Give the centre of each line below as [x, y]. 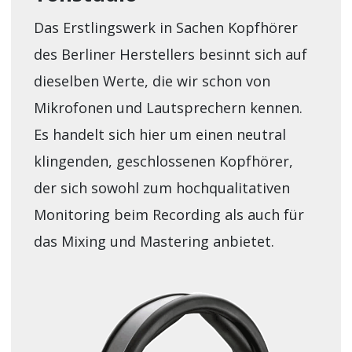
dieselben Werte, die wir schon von [152, 81]
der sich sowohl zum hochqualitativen [161, 187]
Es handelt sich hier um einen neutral [159, 134]
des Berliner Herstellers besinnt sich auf [170, 54]
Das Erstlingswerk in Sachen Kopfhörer [165, 27]
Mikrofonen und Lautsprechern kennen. [168, 107]
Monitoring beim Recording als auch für [169, 214]
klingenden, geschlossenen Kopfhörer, [163, 161]
